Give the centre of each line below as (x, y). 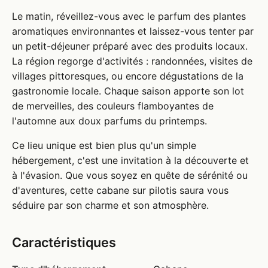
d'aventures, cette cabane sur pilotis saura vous (120, 190)
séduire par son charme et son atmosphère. (110, 205)
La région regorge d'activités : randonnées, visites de (132, 61)
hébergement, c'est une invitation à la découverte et (130, 160)
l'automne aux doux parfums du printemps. (109, 121)
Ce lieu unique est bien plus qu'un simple (104, 145)
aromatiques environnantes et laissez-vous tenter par (133, 31)
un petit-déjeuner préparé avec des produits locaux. (130, 46)
